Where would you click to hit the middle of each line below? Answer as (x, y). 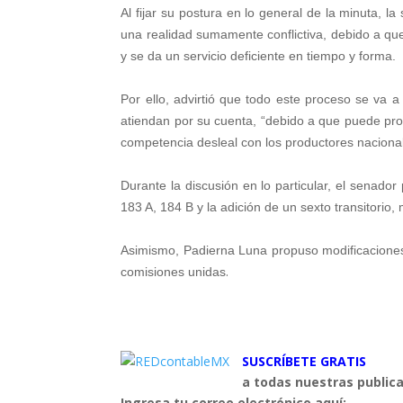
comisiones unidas (174, 272)
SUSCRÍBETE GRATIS (306, 361)
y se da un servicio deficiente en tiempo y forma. (259, 56)
